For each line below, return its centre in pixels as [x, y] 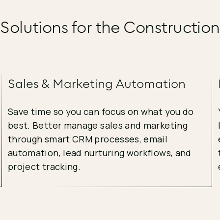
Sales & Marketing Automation [96, 83]
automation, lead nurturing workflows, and [99, 153]
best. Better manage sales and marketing [97, 125]
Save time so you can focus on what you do [101, 111]
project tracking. [44, 166]
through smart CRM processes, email [88, 139]
